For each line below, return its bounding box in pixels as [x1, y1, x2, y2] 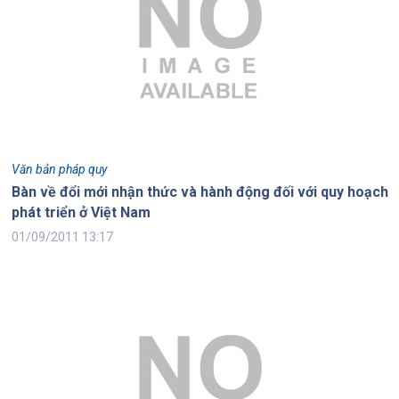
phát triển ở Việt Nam [11, 204, 151, 222]
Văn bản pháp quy [11, 162, 107, 177]
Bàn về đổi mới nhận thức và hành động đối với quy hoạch [11, 183, 388, 201]
